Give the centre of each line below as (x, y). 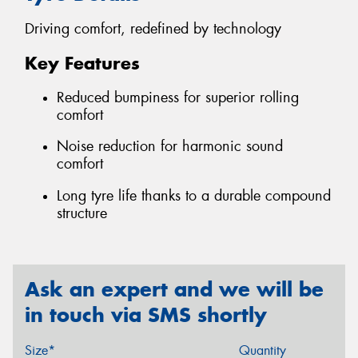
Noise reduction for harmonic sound (170, 147)
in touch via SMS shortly (146, 315)
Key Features (82, 64)
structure (82, 213)
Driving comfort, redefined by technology (153, 29)
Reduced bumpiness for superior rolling (178, 97)
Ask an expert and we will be (174, 290)
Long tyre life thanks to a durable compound (194, 195)
